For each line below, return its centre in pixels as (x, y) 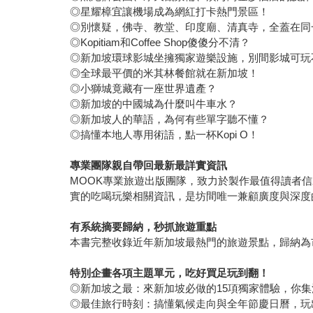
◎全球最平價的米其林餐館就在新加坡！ (165, 73)
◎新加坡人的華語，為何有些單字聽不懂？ (170, 119)
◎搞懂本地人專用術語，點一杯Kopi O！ (165, 134)
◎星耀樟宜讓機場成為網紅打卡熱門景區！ (170, 11)
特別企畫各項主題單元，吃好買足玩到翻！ (170, 272)
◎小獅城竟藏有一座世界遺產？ (144, 88)
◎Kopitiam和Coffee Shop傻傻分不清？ (160, 42)
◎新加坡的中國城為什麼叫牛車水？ (154, 103)
